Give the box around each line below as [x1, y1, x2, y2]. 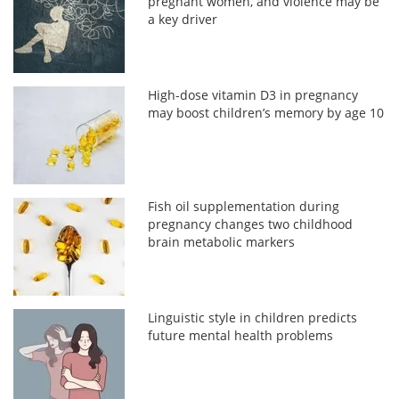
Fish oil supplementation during [148, 197, 340, 215]
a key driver [148, 10, 218, 28]
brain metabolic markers [148, 232, 296, 250]
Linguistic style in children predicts [148, 308, 358, 326]
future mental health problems [148, 326, 334, 344]
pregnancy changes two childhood [148, 215, 354, 232]
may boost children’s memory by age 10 [148, 103, 385, 121]
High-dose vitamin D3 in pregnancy [148, 85, 359, 103]
